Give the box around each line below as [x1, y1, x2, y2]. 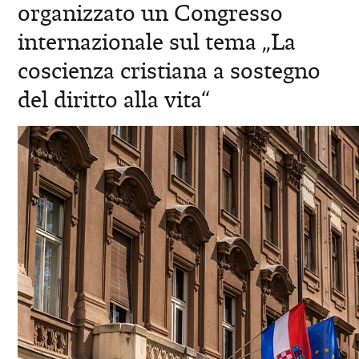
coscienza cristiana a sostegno [18, 56, 321, 86]
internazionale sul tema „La [18, 27, 296, 57]
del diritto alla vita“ [18, 85, 211, 115]
